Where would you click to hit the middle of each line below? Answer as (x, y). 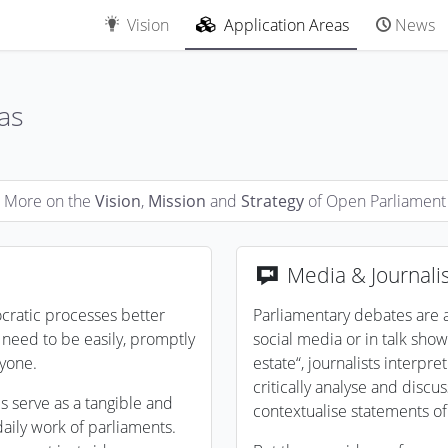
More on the (49, 201)
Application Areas (286, 25)
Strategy (272, 201)
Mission (176, 201)
